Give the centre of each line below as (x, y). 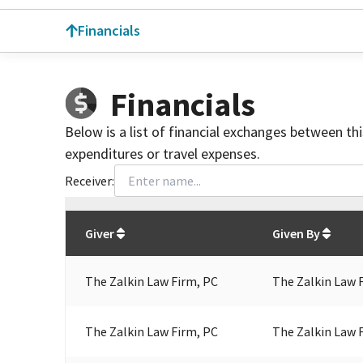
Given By (296, 233)
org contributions (160, 219)
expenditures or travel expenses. (162, 153)
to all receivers (254, 219)
